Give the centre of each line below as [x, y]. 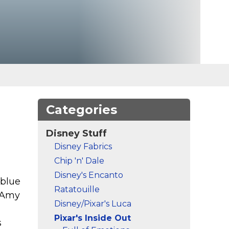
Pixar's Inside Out [93, 218]
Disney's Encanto [89, 175]
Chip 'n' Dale [79, 161]
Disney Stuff [76, 133]
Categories [82, 110]
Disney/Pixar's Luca [93, 204]
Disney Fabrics [83, 146]
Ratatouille [77, 189]
